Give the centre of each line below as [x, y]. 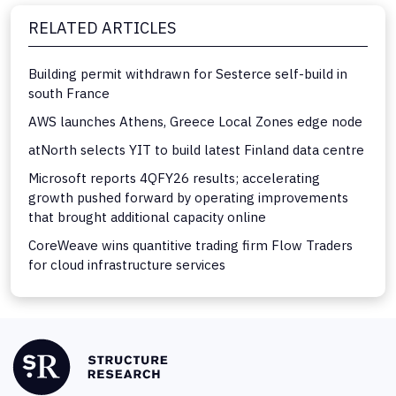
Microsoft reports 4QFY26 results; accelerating [174, 178]
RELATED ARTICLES [102, 27]
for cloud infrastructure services [127, 264]
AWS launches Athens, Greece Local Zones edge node [195, 121]
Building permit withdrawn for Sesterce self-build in [188, 73]
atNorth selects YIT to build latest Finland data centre [196, 149]
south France [69, 93]
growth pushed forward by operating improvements [188, 197]
